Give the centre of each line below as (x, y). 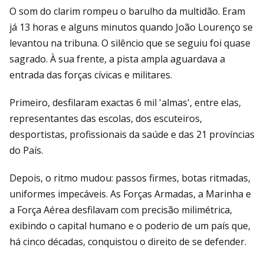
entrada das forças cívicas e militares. (91, 75)
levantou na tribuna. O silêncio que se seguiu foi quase (130, 43)
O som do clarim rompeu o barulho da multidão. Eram (127, 11)
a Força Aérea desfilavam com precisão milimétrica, (121, 209)
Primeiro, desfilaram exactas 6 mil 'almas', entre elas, (125, 102)
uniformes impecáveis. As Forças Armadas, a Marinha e (130, 194)
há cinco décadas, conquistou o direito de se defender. (128, 241)
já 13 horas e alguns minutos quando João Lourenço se (131, 27)
